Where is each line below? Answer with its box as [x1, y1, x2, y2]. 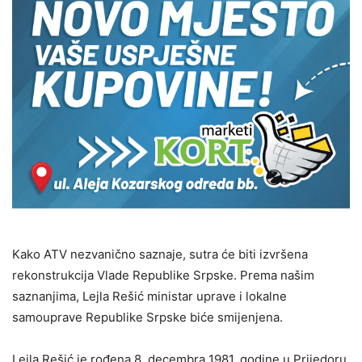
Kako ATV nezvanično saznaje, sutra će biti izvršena [12, 246, 308, 263]
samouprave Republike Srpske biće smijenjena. [12, 309, 283, 326]
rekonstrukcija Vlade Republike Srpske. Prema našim [12, 267, 314, 284]
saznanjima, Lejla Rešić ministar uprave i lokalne [12, 288, 287, 305]
